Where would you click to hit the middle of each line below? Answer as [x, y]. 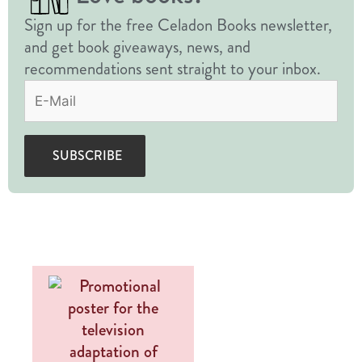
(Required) [95, 90]
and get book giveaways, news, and [137, 47]
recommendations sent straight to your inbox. [173, 69]
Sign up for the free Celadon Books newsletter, [178, 25]
